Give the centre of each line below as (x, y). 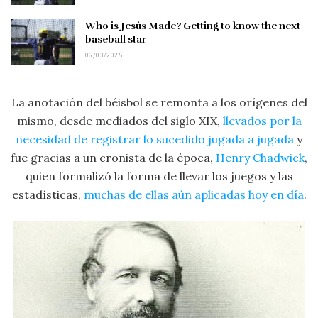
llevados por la (262, 121)
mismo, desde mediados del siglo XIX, (120, 121)
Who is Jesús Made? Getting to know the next (193, 26)
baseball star (116, 39)
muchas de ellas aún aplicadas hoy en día (193, 195)
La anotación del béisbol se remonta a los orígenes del (159, 103)
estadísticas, (48, 195)
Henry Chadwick (260, 158)
